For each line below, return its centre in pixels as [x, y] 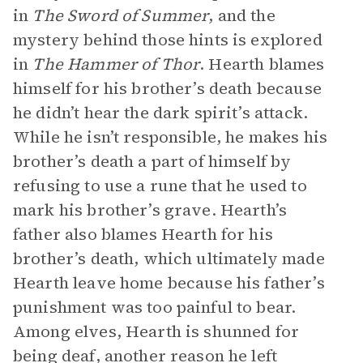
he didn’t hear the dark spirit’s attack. [160, 113]
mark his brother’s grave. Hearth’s [150, 210]
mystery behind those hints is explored [168, 40]
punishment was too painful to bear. [155, 307]
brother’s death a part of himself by [152, 161]
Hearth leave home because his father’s [169, 283]
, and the [242, 15]
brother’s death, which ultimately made [169, 258]
